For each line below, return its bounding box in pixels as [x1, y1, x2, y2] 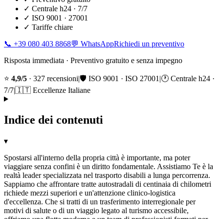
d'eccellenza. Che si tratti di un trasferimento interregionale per [4, 197, 196, 206]
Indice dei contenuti [4, 113, 103, 126]
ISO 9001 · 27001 [32, 13, 88, 22]
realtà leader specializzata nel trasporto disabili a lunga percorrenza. [4, 171, 210, 179]
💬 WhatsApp [71, 39, 114, 48]
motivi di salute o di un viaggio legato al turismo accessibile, [4, 206, 189, 215]
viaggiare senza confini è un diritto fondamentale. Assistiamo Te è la [4, 162, 213, 171]
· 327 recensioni [27, 74, 78, 83]
